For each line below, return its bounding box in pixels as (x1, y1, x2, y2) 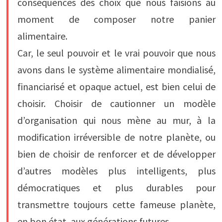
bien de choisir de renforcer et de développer (17, 148, 216, 161)
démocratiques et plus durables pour (17, 181, 216, 194)
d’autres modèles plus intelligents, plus (17, 165, 216, 177)
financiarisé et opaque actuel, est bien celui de (17, 80, 216, 93)
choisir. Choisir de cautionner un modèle (17, 97, 216, 110)
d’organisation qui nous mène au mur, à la (17, 114, 216, 127)
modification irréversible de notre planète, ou (17, 131, 216, 144)
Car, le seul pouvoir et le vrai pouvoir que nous (17, 47, 216, 59)
